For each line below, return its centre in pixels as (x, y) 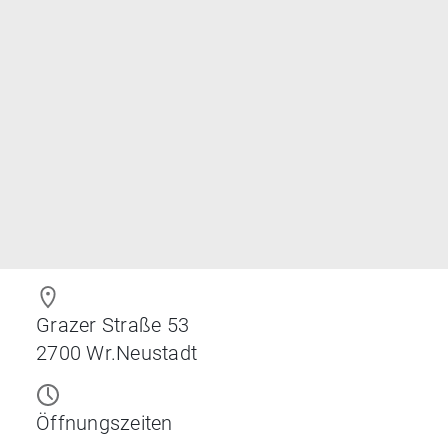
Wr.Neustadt (141, 352)
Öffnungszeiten (104, 422)
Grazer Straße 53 (112, 324)
